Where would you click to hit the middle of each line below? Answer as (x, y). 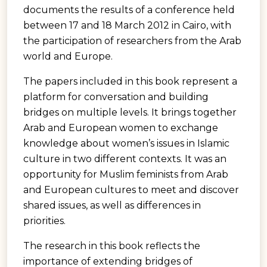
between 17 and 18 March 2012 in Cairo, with (127, 25)
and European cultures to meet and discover (131, 190)
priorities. (44, 221)
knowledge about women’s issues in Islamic (126, 143)
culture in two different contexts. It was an (125, 159)
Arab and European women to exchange (121, 128)
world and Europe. (68, 56)
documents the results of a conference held (129, 10)
